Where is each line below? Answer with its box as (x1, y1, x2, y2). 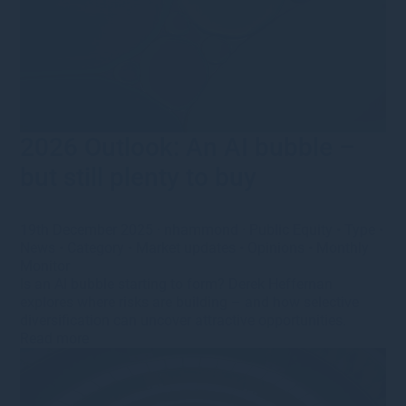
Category (67, 238, 125, 256)
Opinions (247, 238, 305, 256)
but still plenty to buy (20, 161, 257, 192)
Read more (20, 329, 90, 347)
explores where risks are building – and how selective (20, 293, 360, 311)
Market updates (136, 238, 237, 256)
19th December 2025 (20, 220, 158, 238)
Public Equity (249, 220, 333, 238)
